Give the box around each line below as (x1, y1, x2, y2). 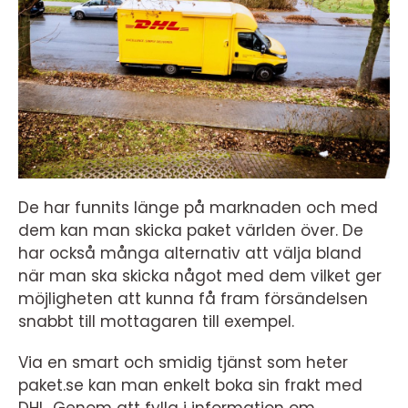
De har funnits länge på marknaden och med (18, 197, 378, 219)
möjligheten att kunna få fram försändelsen (18, 288, 368, 310)
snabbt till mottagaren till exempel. (18, 311, 299, 332)
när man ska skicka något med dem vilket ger (18, 265, 382, 287)
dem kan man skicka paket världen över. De (18, 219, 363, 241)
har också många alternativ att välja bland (18, 242, 362, 264)
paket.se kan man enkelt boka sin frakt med (18, 374, 362, 396)
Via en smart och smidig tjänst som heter (18, 352, 348, 373)
